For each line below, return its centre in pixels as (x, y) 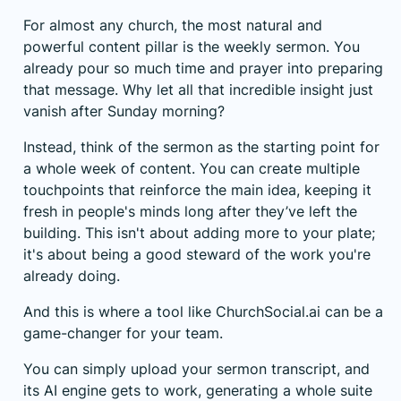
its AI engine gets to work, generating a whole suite (198, 390)
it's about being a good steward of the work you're (197, 254)
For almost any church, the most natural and (173, 25)
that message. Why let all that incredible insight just (198, 89)
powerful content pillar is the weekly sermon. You (192, 46)
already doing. (72, 275)
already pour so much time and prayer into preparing (203, 68)
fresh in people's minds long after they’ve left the (190, 211)
